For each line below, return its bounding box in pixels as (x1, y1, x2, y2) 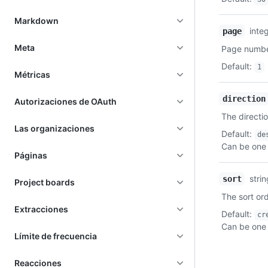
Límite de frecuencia (14, 231, 97, 241)
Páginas (14, 150, 47, 160)
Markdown (14, 16, 59, 26)
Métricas (14, 69, 50, 80)
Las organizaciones (14, 123, 95, 133)
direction (222, 94, 266, 104)
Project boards (14, 177, 75, 187)
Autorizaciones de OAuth (14, 96, 117, 106)
